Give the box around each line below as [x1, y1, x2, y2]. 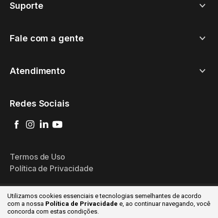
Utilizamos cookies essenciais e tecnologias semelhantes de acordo [7, 192, 201, 200]
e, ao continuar [118, 200, 162, 207]
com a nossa [7, 200, 45, 207]
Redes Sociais [10, 98, 70, 109]
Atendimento [10, 65, 66, 76]
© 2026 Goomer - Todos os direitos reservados [29, 200, 189, 209]
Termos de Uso [10, 151, 66, 162]
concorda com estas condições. [7, 208, 99, 215]
